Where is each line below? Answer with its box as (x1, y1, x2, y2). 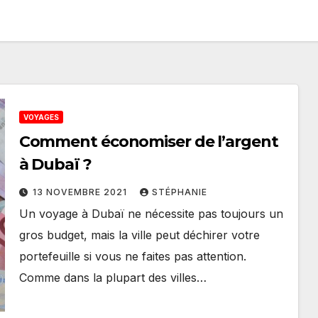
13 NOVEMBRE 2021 (32, 187, 130, 197)
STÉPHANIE (151, 187, 207, 197)
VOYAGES (23, 113, 59, 121)
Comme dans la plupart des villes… (18, 270, 207, 285)
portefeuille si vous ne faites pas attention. (18, 249, 246, 263)
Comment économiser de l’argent (18, 132, 278, 151)
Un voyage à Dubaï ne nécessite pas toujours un (18, 207, 283, 221)
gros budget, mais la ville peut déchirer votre (18, 228, 260, 242)
